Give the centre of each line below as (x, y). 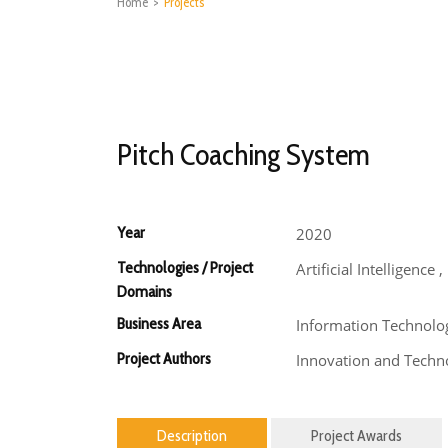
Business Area (159, 323)
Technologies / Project (185, 267)
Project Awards (356, 436)
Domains (144, 291)
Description (192, 436)
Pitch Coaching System (243, 154)
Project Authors (164, 358)
